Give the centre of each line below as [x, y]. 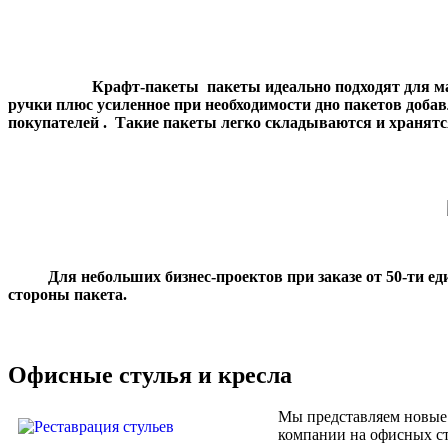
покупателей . [59, 122]
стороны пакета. [67, 294]
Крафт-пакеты [147, 86]
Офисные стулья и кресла [150, 374]
